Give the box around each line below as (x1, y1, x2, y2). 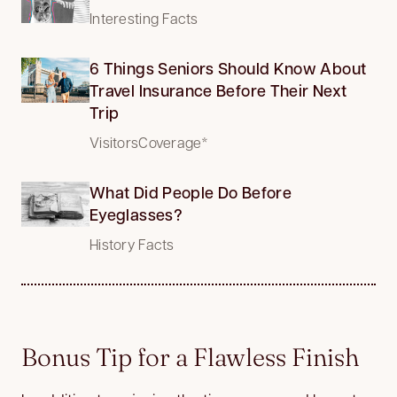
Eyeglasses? (90, 203, 183, 225)
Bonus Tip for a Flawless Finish (21, 341, 359, 372)
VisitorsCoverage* (90, 132, 209, 152)
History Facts (90, 234, 175, 253)
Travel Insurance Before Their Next (90, 79, 347, 101)
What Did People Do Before (90, 181, 292, 203)
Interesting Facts (90, 8, 198, 27)
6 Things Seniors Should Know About (90, 57, 367, 79)
